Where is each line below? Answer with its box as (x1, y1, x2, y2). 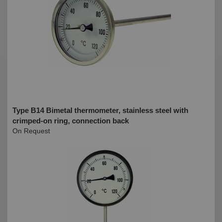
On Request (12, 126, 50, 135)
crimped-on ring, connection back (12, 116, 129, 125)
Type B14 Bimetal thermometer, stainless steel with (12, 106, 188, 114)
